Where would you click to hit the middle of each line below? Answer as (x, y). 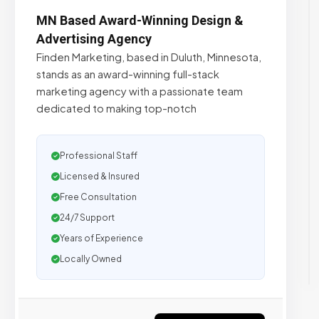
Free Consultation (98, 197)
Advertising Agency (94, 39)
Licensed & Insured (100, 176)
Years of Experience (101, 238)
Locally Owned (91, 259)
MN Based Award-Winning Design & (140, 20)
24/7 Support (87, 218)
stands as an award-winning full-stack (128, 74)
